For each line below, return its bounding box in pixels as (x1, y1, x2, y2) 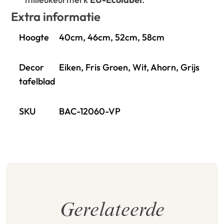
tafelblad (19, 75, 55, 87)
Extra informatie (11, 9, 101, 24)
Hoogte (19, 31, 49, 43)
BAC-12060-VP (59, 105, 121, 117)
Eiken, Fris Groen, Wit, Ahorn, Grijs (59, 61, 200, 73)
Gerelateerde (59, 201, 164, 222)
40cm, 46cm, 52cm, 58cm (59, 31, 165, 43)
